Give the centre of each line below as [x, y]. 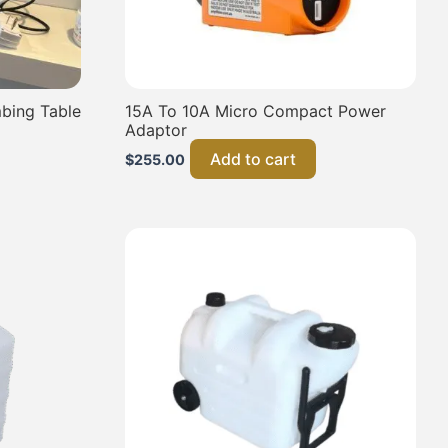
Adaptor [156, 129]
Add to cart [253, 158]
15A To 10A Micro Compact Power [256, 110]
